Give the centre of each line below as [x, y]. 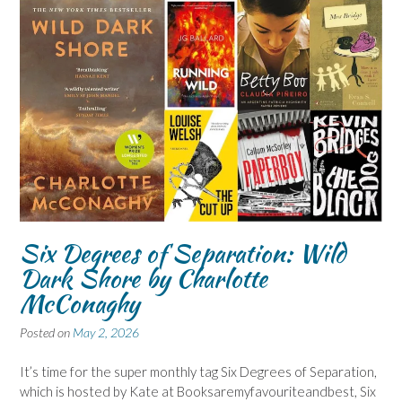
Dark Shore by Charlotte [144, 278]
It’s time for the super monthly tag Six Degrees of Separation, [198, 372]
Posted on [46, 332]
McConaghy [79, 303]
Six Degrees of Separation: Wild [183, 253]
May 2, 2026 [106, 332]
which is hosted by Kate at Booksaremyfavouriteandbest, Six [198, 392]
